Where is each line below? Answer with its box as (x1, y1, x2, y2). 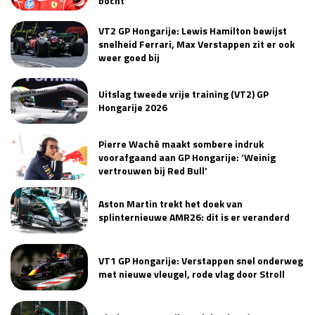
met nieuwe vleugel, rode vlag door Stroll (98, 266, 285, 281)
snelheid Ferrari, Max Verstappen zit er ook (98, 37, 295, 52)
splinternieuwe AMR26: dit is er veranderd (98, 210, 290, 225)
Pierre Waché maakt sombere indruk (98, 136, 264, 152)
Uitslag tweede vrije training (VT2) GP (98, 86, 269, 102)
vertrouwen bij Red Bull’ (98, 163, 207, 179)
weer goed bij (98, 50, 160, 65)
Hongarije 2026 (98, 100, 167, 115)
